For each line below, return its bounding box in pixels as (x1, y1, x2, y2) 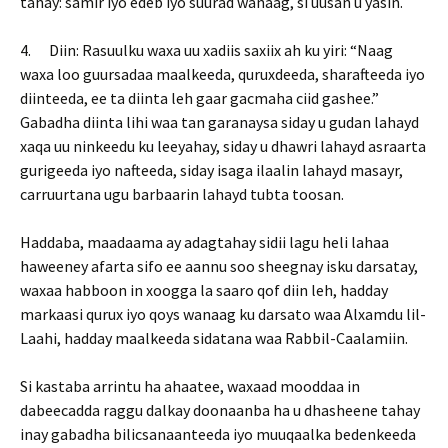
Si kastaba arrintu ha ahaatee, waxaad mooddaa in (20, 376, 360, 396)
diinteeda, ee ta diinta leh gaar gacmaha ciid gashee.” (20, 88, 379, 108)
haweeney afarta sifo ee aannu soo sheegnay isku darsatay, (20, 256, 418, 276)
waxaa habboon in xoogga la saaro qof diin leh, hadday (20, 280, 388, 300)
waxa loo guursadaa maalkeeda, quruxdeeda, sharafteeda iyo (20, 64, 425, 84)
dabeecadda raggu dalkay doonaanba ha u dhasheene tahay (20, 400, 420, 420)
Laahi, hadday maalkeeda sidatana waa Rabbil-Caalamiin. (20, 328, 408, 348)
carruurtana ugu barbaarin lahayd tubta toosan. (20, 184, 344, 204)
